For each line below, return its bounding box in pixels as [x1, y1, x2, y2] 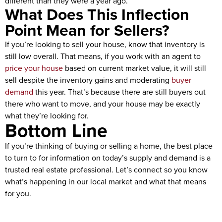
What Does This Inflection [5, 2, 189, 26]
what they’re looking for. [5, 110, 89, 121]
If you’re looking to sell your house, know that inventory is [5, 39, 205, 50]
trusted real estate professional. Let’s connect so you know [5, 164, 208, 175]
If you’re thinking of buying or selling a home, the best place [5, 140, 213, 151]
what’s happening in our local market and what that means [5, 176, 206, 187]
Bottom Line [5, 117, 108, 144]
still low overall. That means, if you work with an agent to [5, 51, 201, 61]
